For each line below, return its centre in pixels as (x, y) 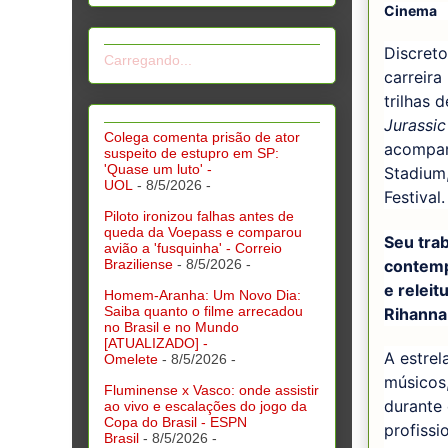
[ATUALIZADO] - (156, 342)
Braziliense (138, 263)
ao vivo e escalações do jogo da (205, 405)
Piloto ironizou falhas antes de (199, 215)
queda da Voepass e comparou (203, 231)
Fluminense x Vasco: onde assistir (211, 389)
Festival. (414, 196)
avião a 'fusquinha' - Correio (193, 247)
